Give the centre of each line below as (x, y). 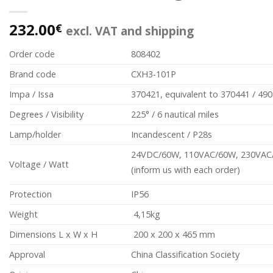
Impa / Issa (31, 94)
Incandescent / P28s (172, 134)
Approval (27, 254)
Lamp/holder (35, 134)
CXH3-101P (154, 74)
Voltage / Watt (39, 164)
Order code (32, 54)
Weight (23, 214)
